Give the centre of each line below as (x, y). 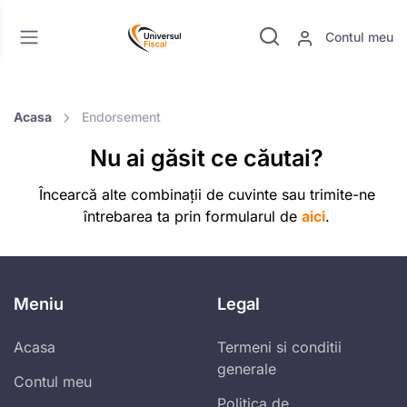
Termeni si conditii (279, 347)
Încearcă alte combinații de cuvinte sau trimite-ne (207, 195)
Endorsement (121, 117)
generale (247, 369)
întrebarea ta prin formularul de (193, 217)
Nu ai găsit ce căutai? (207, 159)
